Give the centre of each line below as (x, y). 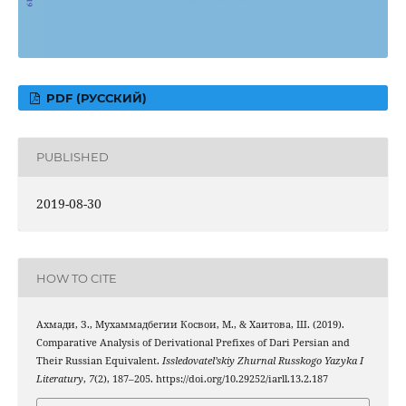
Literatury (59, 379)
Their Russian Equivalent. (99, 361)
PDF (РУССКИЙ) (95, 97)
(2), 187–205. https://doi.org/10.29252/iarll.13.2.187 (211, 379)
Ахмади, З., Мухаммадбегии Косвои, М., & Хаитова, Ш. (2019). (190, 325)
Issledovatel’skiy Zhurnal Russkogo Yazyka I (262, 361)
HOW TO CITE (76, 278)
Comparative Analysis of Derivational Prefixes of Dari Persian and (193, 343)
